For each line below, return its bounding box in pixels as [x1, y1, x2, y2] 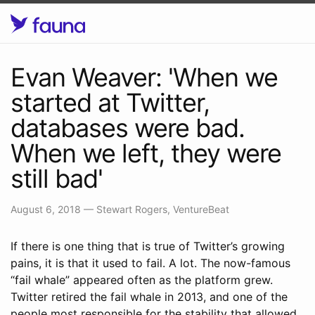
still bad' [11, 162, 103, 194]
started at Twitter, [11, 86, 210, 118]
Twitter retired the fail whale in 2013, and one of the [11, 289, 288, 304]
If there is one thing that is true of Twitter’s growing [11, 238, 285, 253]
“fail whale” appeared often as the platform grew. [11, 272, 273, 287]
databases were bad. [11, 112, 245, 143]
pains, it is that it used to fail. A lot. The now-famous [11, 255, 290, 270]
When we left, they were [11, 137, 281, 169]
